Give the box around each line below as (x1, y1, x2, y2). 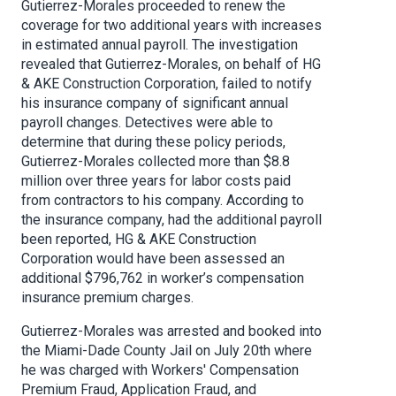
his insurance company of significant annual (21, 95, 288, 112)
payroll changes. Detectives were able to (21, 114, 273, 132)
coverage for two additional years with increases (21, 17, 322, 34)
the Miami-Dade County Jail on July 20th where (21, 342, 312, 360)
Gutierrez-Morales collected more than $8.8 (21, 153, 290, 171)
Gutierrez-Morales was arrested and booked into (21, 323, 322, 340)
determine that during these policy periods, (21, 133, 286, 151)
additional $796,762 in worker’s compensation (21, 270, 304, 287)
